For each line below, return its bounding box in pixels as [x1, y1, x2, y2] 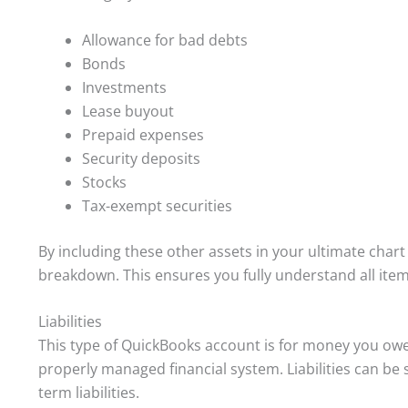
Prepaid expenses [82, 124, 204, 145]
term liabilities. [38, 382, 139, 403]
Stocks [82, 171, 127, 192]
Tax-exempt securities [82, 195, 232, 216]
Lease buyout [82, 100, 174, 121]
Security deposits [82, 148, 200, 168]
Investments [82, 76, 167, 97]
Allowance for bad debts [82, 29, 248, 50]
